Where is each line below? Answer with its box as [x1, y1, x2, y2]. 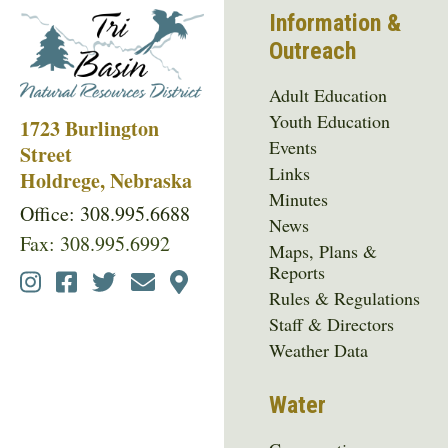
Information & [269, 8, 402, 37]
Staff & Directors [269, 311, 395, 336]
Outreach [269, 36, 357, 65]
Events [269, 134, 318, 159]
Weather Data [269, 337, 369, 362]
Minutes [269, 186, 329, 211]
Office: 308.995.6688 [20, 199, 190, 227]
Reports [269, 259, 326, 284]
